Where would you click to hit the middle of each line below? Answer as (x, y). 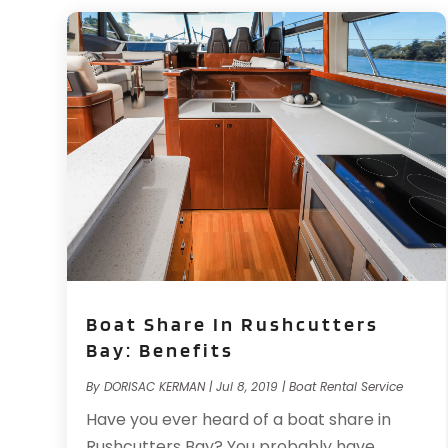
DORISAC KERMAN (155, 387)
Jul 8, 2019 (247, 387)
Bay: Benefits (160, 350)
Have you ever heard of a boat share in (239, 420)
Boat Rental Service (346, 387)
